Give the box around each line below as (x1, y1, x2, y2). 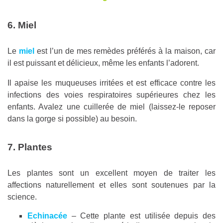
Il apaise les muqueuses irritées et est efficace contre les (7, 79, 216, 88)
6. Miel (7, 20, 36, 31)
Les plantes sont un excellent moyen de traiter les (7, 169, 216, 178)
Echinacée (27, 212, 67, 221)
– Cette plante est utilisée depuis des (67, 212, 216, 221)
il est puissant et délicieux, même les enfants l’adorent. (7, 59, 199, 68)
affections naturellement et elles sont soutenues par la (7, 181, 216, 190)
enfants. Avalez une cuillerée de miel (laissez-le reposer (7, 103, 216, 111)
